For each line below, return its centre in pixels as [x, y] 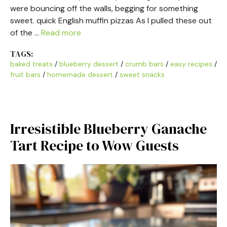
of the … [26, 32]
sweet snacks [142, 74]
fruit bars [25, 74]
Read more [61, 32]
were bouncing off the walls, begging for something [104, 8]
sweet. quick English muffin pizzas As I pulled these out [111, 20]
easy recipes [191, 64]
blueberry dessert [89, 64]
